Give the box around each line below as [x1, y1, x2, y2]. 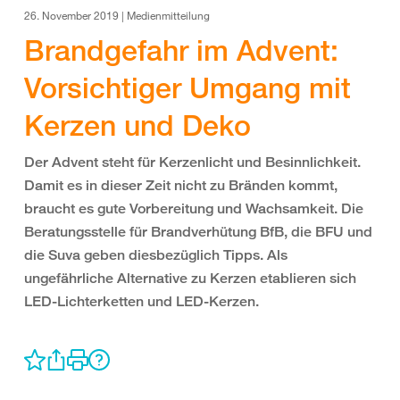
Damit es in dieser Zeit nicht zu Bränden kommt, [24, 177, 337, 194]
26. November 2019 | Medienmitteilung [24, 8, 210, 22]
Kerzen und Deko [24, 107, 251, 143]
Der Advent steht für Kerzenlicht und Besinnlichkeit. [24, 154, 361, 171]
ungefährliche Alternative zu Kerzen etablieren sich [24, 270, 356, 287]
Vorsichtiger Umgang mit [24, 70, 351, 105]
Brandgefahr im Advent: [24, 32, 338, 68]
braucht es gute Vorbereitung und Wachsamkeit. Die [24, 200, 363, 217]
